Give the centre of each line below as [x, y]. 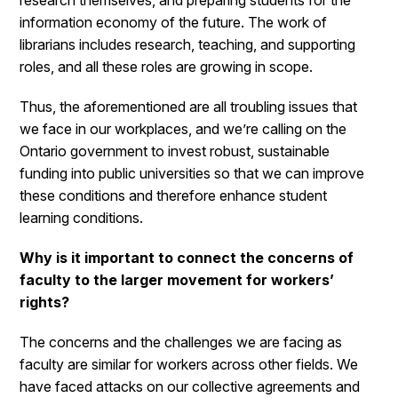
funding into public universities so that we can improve [192, 173]
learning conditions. [82, 218]
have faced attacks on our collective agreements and [190, 386]
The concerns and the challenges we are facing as [181, 342]
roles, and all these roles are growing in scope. [167, 67]
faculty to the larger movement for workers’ [177, 280]
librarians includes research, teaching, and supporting [188, 44]
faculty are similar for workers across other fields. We [189, 364]
